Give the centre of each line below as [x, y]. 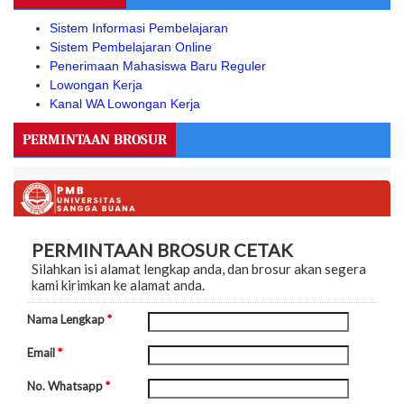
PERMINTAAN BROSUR [95, 140]
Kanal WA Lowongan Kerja [125, 104]
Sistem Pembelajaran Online [131, 47]
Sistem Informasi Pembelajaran [139, 28]
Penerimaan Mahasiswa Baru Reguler [158, 66]
